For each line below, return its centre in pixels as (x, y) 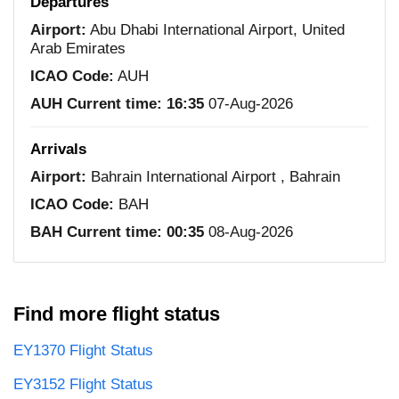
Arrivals (58, 149)
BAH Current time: (96, 232)
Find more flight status (117, 313)
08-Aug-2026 (248, 232)
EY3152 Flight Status (83, 384)
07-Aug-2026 (248, 103)
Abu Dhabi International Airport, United (216, 29)
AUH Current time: (96, 103)
